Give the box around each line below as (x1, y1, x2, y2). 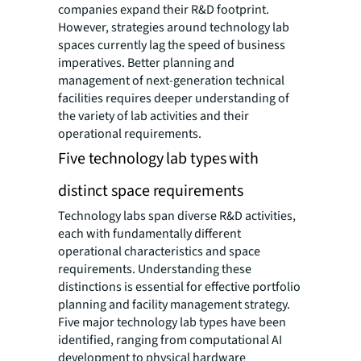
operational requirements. (58, 125, 201, 143)
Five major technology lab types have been (58, 313, 286, 332)
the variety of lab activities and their (58, 107, 249, 126)
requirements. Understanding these (58, 260, 251, 279)
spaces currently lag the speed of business (58, 36, 285, 55)
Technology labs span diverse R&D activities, (58, 207, 296, 226)
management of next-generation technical (58, 72, 284, 90)
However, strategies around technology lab (58, 19, 289, 37)
